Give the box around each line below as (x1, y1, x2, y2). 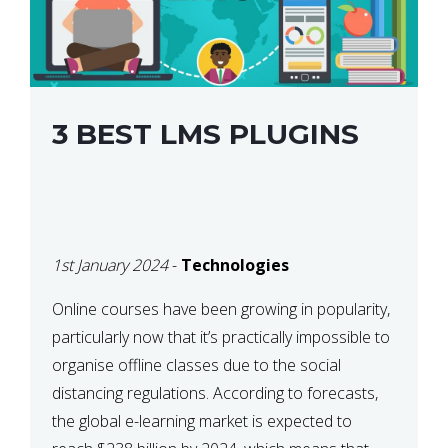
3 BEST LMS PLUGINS (52, 117, 359, 152)
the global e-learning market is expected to (52, 410, 352, 433)
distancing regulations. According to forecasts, (52, 382, 378, 405)
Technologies (181, 254, 289, 277)
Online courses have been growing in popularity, (52, 298, 390, 321)
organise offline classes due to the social (52, 354, 341, 377)
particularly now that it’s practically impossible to (52, 326, 390, 349)
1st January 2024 (52, 254, 168, 277)
